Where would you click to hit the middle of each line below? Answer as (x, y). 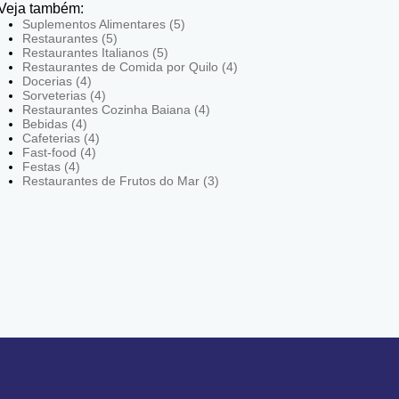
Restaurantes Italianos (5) (95, 53)
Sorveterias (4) (64, 96)
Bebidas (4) (55, 124)
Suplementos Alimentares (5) (104, 24)
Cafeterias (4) (61, 138)
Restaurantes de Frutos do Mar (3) (121, 181)
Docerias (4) (57, 81)
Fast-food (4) (59, 153)
